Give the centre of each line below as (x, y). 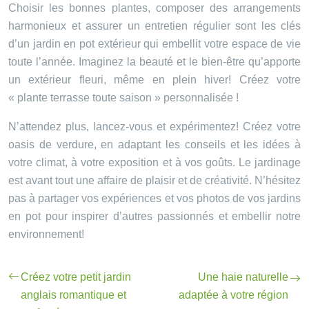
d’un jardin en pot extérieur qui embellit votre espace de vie (154, 44)
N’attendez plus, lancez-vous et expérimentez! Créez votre (154, 127)
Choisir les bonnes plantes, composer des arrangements (154, 8)
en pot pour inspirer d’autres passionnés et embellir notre (154, 217)
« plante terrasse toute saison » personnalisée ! (123, 98)
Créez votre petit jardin (76, 277)
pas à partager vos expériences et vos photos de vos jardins (154, 199)
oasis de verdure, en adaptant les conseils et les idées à (154, 145)
